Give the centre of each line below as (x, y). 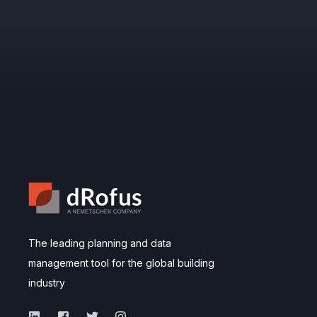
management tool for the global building (121, 263)
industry (47, 283)
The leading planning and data (100, 243)
